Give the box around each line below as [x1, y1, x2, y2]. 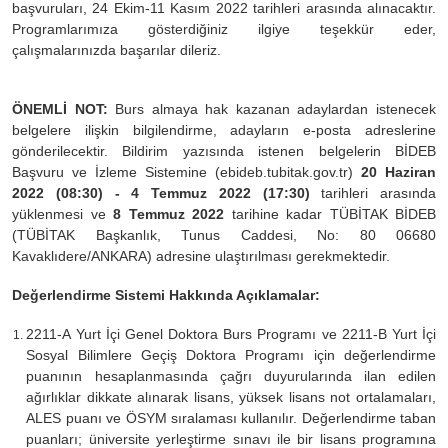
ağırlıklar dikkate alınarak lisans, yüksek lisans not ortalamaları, [26, 388, 436, 405]
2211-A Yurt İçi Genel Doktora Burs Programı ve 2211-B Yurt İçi [26, 325, 436, 342]
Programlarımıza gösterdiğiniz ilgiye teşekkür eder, [12, 20, 436, 37]
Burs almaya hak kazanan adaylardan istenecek [107, 100, 437, 117]
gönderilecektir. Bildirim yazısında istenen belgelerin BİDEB [12, 142, 436, 159]
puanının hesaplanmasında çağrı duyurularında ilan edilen [26, 367, 436, 384]
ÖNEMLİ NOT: [12, 100, 108, 117]
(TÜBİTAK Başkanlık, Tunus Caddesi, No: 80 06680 [12, 226, 436, 243]
